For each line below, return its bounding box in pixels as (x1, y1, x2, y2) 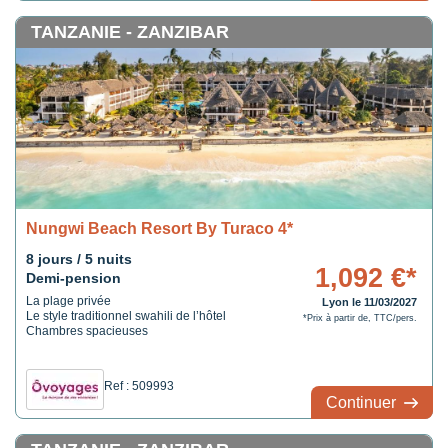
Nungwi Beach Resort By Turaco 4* (26, 220, 293, 237)
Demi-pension (26, 270, 121, 286)
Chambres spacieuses (26, 324, 148, 338)
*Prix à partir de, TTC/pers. (302, 313, 417, 323)
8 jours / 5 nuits (26, 251, 132, 267)
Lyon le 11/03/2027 (321, 296, 417, 308)
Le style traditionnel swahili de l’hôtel (26, 309, 226, 323)
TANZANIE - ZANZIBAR (31, 22, 229, 42)
